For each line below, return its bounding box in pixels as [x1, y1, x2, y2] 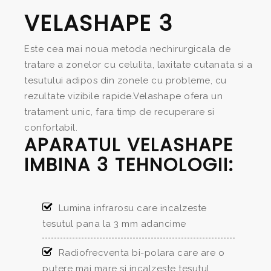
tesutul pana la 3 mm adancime [42, 218, 186, 230]
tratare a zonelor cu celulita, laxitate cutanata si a [24, 59, 253, 71]
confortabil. [24, 122, 77, 134]
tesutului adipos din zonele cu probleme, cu [24, 75, 227, 87]
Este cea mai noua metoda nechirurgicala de [24, 44, 230, 55]
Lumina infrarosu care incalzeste [58, 203, 207, 214]
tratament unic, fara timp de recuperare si [24, 106, 214, 118]
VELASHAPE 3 [24, 8, 173, 39]
